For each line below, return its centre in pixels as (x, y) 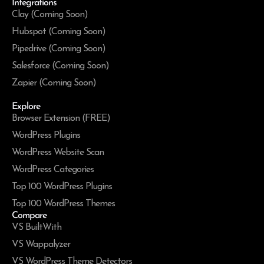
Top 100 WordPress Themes (63, 204)
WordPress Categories (53, 169)
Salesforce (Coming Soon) (60, 66)
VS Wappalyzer (41, 244)
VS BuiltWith (37, 227)
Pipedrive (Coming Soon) (59, 49)
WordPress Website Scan (58, 152)
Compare (29, 215)
